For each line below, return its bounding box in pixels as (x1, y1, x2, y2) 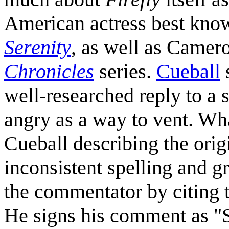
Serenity (4, 35, 71, 59)
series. (94, 59, 156, 83)
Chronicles (4, 59, 94, 83)
